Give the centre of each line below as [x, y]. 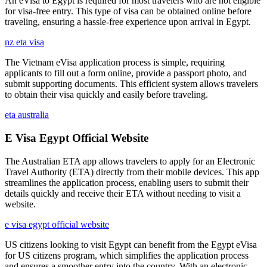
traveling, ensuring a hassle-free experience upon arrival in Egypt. [128, 22]
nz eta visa [24, 42]
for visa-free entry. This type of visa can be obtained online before [128, 11]
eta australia [27, 115]
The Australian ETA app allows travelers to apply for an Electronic [130, 161]
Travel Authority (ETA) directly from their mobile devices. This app [132, 172]
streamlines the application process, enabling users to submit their [127, 182]
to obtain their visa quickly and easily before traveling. [106, 95]
